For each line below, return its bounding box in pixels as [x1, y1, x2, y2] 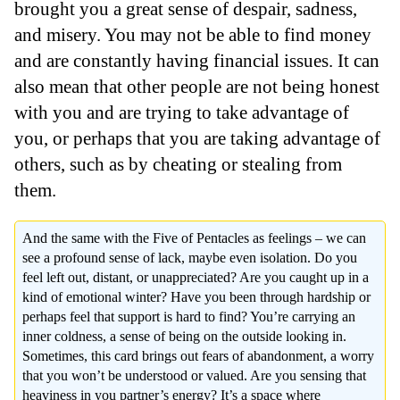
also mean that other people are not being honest [14, 75, 379, 96]
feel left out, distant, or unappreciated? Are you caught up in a [22, 270, 369, 286]
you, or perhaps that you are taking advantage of [14, 127, 380, 148]
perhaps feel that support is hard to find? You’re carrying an [22, 309, 355, 325]
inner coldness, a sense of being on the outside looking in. [22, 329, 346, 345]
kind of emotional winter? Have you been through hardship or [22, 289, 371, 305]
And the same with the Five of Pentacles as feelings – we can [22, 230, 366, 246]
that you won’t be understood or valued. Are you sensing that [22, 368, 366, 384]
